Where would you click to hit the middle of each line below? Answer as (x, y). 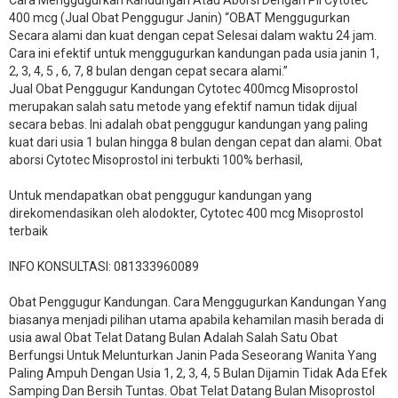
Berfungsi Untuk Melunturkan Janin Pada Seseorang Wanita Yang (193, 356)
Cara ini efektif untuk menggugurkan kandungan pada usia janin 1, (194, 54)
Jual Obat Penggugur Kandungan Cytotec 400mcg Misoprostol (183, 89)
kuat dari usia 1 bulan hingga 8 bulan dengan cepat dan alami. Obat (195, 143)
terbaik (28, 231)
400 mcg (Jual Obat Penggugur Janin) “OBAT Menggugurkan (179, 18)
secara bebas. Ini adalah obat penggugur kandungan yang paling (188, 125)
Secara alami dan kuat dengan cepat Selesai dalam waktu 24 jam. (193, 36)
